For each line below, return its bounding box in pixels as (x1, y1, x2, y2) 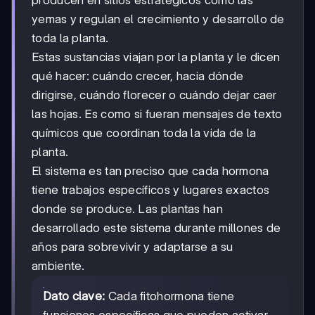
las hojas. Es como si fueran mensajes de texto (32, 107, 283, 122)
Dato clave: (43, 289, 105, 304)
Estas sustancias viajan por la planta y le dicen (32, 50, 281, 65)
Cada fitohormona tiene (105, 289, 235, 304)
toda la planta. (32, 31, 109, 46)
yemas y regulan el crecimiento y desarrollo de (32, 12, 285, 27)
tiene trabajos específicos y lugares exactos (32, 183, 270, 198)
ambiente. (32, 259, 85, 274)
